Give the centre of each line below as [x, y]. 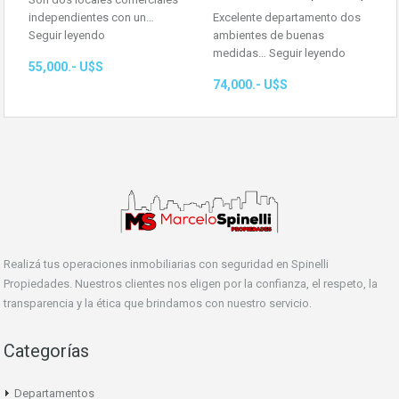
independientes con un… [91, 17]
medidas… [241, 53]
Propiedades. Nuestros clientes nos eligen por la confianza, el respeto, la [191, 284]
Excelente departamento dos [287, 17]
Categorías [46, 351]
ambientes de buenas [269, 35]
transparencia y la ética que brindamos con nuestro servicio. [158, 304]
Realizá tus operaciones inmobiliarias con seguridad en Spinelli [166, 265]
